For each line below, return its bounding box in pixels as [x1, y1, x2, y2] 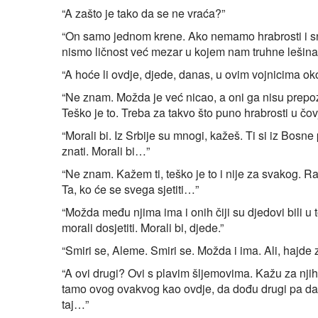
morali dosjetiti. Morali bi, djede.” [62, 219, 224, 236]
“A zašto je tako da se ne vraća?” [62, 4, 225, 21]
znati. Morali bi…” [62, 142, 150, 159]
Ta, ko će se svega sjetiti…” [62, 180, 199, 197]
